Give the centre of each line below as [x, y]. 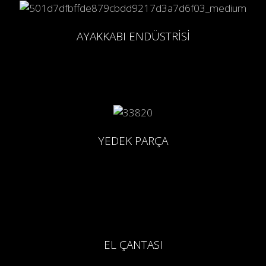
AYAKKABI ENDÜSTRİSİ [133, 36]
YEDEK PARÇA [133, 141]
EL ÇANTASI [133, 245]
